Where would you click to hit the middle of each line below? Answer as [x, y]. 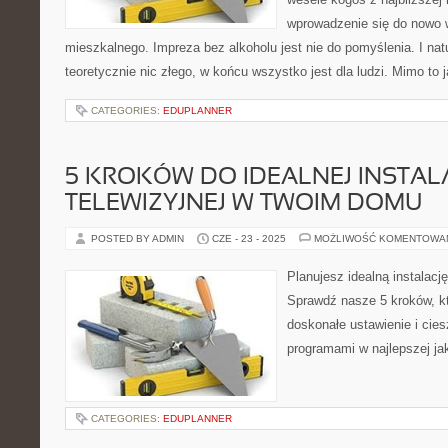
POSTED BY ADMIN [139, 238]
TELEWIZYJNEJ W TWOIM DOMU [243, 204]
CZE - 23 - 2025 [249, 238]
